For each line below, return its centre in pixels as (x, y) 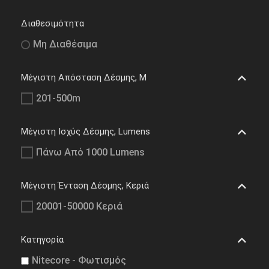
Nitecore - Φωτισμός (79, 261)
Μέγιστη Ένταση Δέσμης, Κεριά (85, 186)
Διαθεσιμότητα (53, 24)
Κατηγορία (42, 240)
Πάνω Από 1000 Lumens (90, 153)
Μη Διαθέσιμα (65, 44)
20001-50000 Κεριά (79, 207)
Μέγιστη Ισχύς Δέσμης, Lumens (86, 132)
